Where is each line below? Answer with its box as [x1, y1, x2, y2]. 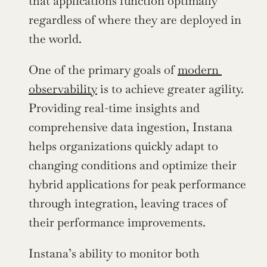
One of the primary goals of [29, 62, 178, 78]
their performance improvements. [29, 215, 206, 231]
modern [178, 62, 219, 78]
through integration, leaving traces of [29, 195, 227, 212]
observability [29, 81, 97, 97]
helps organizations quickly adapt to [29, 138, 218, 154]
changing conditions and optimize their [29, 157, 237, 173]
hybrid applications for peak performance [29, 176, 246, 193]
